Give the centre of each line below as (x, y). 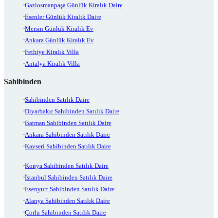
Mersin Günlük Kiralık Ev (59, 28)
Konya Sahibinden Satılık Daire (67, 165)
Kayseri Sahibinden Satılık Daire (68, 146)
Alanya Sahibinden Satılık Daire (67, 200)
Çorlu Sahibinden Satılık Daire (65, 212)
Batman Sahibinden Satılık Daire (68, 123)
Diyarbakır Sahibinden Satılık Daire (72, 111)
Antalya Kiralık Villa (52, 63)
